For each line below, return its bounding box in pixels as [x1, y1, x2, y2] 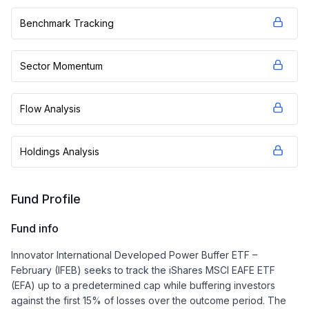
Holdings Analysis [20, 146, 99, 157]
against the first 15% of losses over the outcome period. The [11, 295, 286, 306]
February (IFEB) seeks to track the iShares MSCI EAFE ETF [11, 264, 275, 276]
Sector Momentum [20, 60, 103, 72]
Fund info [11, 221, 59, 235]
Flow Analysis [20, 103, 81, 114]
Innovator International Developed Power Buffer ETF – [11, 249, 257, 261]
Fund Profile [11, 192, 81, 206]
